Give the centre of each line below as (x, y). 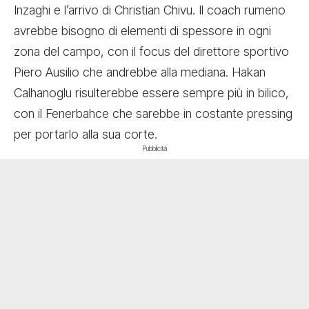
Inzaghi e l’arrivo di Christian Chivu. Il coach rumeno (150, 10)
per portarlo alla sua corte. (86, 134)
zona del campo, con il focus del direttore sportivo (151, 51)
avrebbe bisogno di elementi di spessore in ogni (142, 31)
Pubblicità (154, 148)
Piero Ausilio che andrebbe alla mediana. (123, 72)
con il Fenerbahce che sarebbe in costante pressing (153, 113)
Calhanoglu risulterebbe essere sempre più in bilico (150, 93)
